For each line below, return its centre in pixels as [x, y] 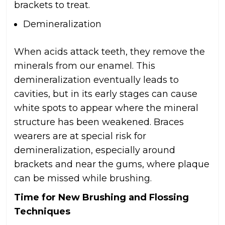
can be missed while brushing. [83, 179]
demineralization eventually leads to [96, 80]
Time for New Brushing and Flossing [101, 198]
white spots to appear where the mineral [106, 108]
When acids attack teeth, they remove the [109, 52]
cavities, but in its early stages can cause [106, 94]
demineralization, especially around [95, 150]
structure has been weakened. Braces [99, 122]
